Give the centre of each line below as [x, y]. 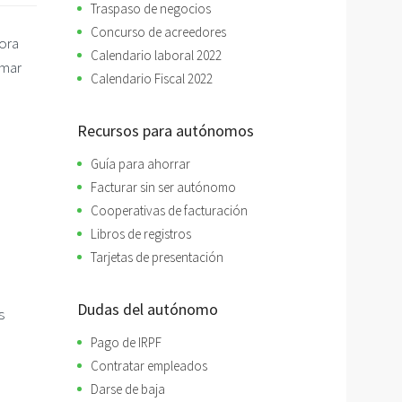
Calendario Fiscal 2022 [152, 79]
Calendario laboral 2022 [156, 55]
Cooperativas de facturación [169, 210]
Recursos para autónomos [166, 131]
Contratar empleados [149, 366]
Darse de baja [128, 389]
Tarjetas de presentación [157, 257]
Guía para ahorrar [140, 164]
